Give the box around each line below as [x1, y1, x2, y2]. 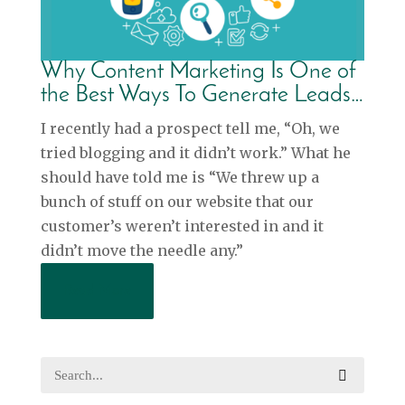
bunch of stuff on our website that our [40, 193, 314, 212]
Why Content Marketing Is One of [40, 60, 356, 85]
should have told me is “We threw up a [40, 168, 319, 187]
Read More [62, 283, 131, 299]
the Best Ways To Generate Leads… [40, 83, 363, 108]
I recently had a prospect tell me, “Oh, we [40, 119, 340, 138]
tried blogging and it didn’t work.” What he [40, 144, 351, 163]
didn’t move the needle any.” [40, 241, 243, 260]
